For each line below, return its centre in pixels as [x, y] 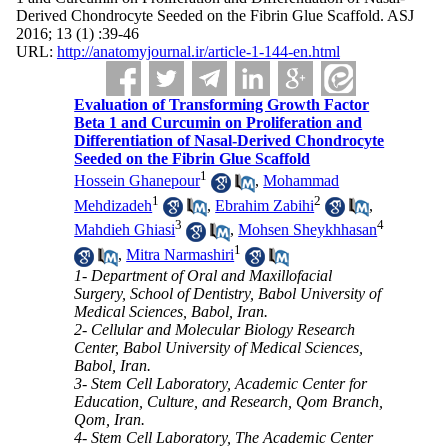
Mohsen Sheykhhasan [308, 230]
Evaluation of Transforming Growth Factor [222, 104]
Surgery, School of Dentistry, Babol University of [228, 293]
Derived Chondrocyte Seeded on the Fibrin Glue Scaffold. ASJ [214, 15]
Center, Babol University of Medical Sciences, [219, 347]
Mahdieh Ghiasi [125, 230]
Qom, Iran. [110, 419]
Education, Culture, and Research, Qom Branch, [229, 401]
